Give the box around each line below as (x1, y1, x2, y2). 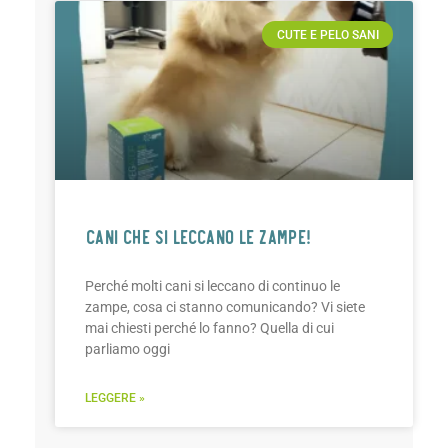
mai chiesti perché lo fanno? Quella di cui (85, 320, 334, 337)
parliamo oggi (85, 341, 170, 358)
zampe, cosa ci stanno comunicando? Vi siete (85, 299, 365, 316)
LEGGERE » (85, 391, 145, 406)
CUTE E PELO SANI (276, 27, 379, 42)
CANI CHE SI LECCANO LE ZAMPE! (85, 223, 311, 249)
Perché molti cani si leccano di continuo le (85, 278, 340, 295)
